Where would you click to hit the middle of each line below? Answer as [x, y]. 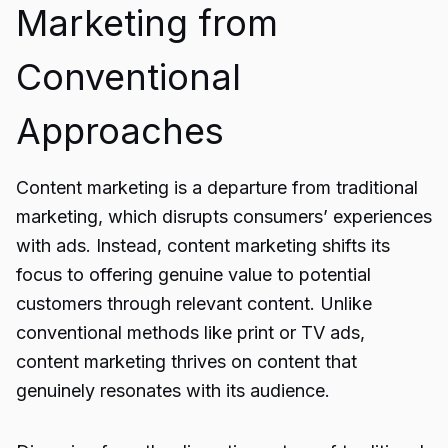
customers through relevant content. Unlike [194, 303]
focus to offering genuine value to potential [193, 274]
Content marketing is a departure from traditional [217, 187]
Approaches [120, 131]
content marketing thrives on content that [186, 361]
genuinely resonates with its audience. [173, 390]
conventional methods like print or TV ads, [190, 332]
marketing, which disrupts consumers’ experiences [224, 216]
